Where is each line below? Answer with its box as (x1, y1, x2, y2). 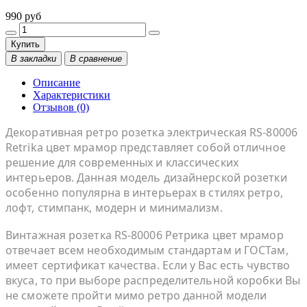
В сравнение (70, 53, 122, 64)
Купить (11, 38, 40, 49)
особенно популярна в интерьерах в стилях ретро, (5, 184, 283, 200)
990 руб (5, 10, 41, 22)
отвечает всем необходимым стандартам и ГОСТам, (5, 242, 288, 258)
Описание (33, 76, 80, 88)
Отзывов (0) (33, 101, 89, 113)
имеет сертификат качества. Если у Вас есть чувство (5, 257, 291, 273)
